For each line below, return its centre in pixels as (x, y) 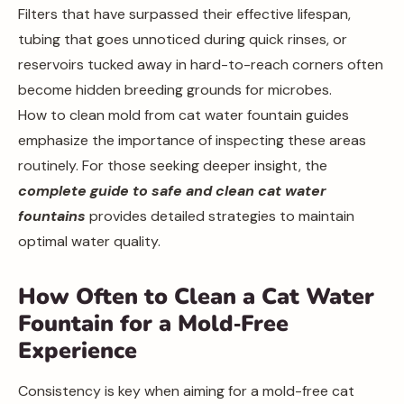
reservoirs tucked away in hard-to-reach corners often (201, 64)
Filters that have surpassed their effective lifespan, (184, 14)
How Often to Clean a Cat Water (196, 297)
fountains (52, 216)
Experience (78, 351)
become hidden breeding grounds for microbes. (175, 90)
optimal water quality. (89, 241)
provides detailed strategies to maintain (220, 216)
